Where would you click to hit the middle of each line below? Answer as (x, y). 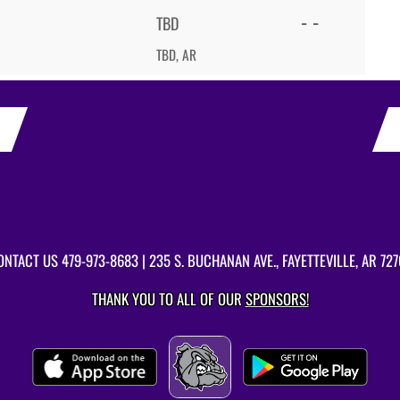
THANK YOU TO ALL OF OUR (168, 299)
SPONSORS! (277, 299)
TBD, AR (176, 54)
